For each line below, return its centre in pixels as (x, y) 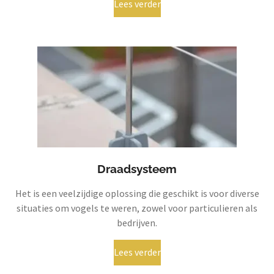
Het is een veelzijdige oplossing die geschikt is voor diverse (137, 193)
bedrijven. (137, 222)
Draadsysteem (137, 168)
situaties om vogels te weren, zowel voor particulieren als (137, 208)
